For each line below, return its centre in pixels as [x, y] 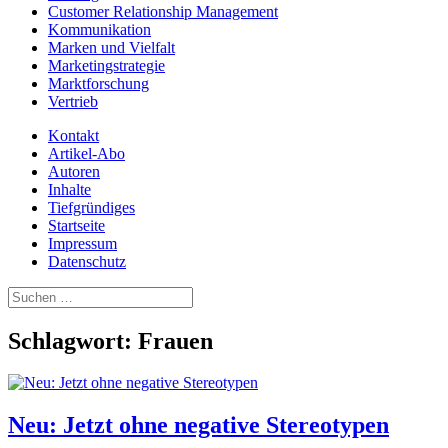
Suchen [30, 294]
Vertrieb [73, 101]
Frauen [175, 340]
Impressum [82, 243]
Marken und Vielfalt [111, 47]
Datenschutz [87, 261]
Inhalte [69, 189]
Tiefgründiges [91, 207]
